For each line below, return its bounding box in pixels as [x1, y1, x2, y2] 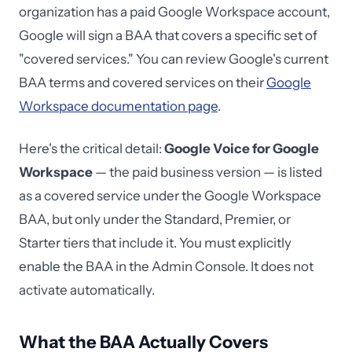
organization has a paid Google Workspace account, [19, 4, 330, 20]
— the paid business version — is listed [93, 164, 322, 180]
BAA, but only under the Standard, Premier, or [19, 211, 291, 227]
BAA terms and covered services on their [19, 75, 266, 90]
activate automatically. [19, 282, 155, 298]
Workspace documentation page [19, 98, 218, 114]
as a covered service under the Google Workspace [19, 188, 321, 203]
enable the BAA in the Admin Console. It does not [19, 258, 313, 274]
